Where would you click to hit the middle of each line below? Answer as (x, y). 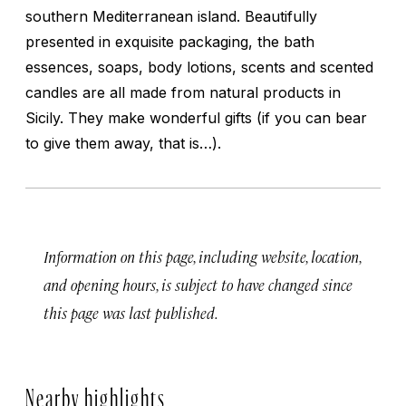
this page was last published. (131, 312)
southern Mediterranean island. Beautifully (171, 16)
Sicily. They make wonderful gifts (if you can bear (196, 117)
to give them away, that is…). (123, 143)
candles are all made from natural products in (183, 92)
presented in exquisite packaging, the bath (170, 41)
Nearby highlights (96, 394)
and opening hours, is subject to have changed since (198, 284)
